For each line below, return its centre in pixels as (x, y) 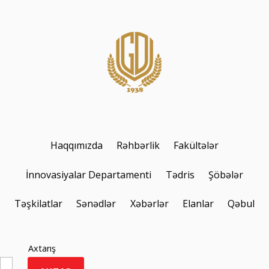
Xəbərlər (149, 203)
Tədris (180, 174)
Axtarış (42, 249)
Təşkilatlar (39, 203)
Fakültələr (196, 146)
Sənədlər (96, 203)
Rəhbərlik (138, 146)
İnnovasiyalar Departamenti (89, 174)
